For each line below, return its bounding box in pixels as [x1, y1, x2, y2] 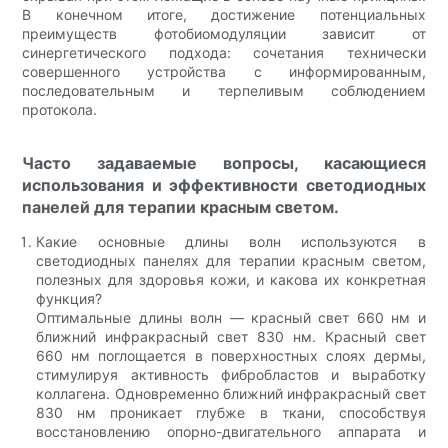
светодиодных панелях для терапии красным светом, [36, 251, 426, 269]
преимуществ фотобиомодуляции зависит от [22, 24, 426, 42]
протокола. [22, 100, 98, 118]
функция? [36, 289, 103, 307]
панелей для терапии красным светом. [22, 196, 340, 217]
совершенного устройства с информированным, [22, 62, 426, 80]
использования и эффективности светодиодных [22, 174, 426, 195]
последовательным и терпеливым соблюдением [22, 81, 426, 99]
